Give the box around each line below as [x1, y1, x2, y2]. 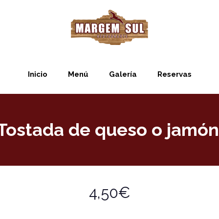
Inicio [27, 70, 47, 79]
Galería [109, 70, 137, 79]
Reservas [157, 70, 192, 79]
